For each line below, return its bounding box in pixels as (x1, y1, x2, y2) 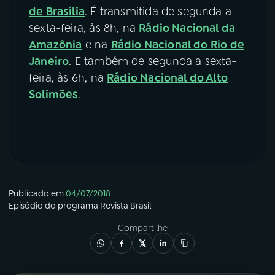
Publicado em (9, 187, 64, 199)
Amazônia (29, 37, 82, 52)
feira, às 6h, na (29, 70, 107, 85)
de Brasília (29, 4, 85, 19)
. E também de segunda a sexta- (69, 53, 237, 69)
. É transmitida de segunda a (84, 4, 232, 19)
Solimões (29, 87, 79, 102)
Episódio (9, 199, 43, 211)
